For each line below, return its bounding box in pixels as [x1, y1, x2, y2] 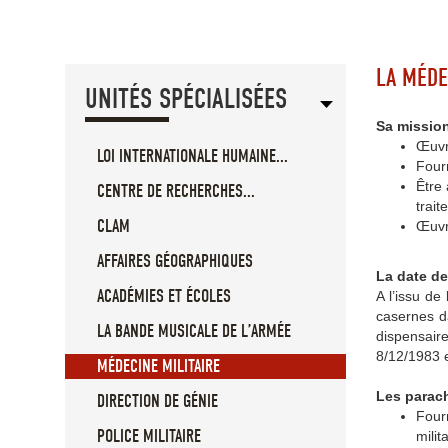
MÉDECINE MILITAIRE [97, 356, 220, 378]
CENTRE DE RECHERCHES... [97, 181, 255, 203]
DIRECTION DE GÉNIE [97, 391, 218, 413]
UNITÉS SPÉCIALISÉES [85, 83, 287, 116]
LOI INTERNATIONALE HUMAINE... [97, 146, 288, 168]
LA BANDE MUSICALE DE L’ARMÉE [97, 321, 291, 343]
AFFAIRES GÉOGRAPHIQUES [97, 251, 253, 273]
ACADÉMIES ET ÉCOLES [97, 286, 231, 308]
